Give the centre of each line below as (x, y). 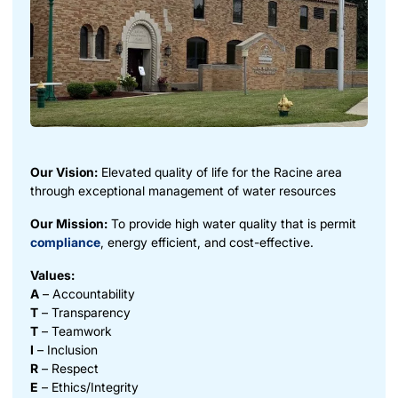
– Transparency (84, 312)
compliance (65, 242)
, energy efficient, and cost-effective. (207, 242)
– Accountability (87, 293)
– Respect (68, 368)
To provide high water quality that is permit (232, 223)
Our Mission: (69, 223)
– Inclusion (66, 349)
